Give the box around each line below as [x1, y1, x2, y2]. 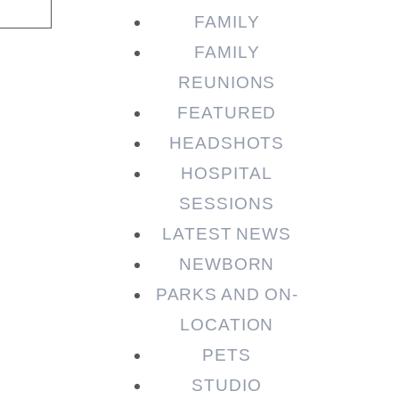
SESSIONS [179, 194, 274, 214]
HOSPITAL [181, 164, 273, 183]
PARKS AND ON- [155, 285, 298, 305]
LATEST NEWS [161, 224, 292, 244]
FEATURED [176, 103, 277, 123]
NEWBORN [178, 255, 275, 274]
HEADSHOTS [168, 134, 285, 153]
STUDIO [191, 376, 262, 395]
